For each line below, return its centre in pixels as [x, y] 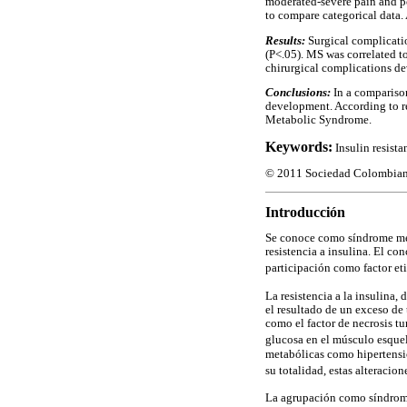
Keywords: [299, 147]
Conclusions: [298, 93]
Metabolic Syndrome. [318, 120]
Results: [285, 40]
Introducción [305, 212]
